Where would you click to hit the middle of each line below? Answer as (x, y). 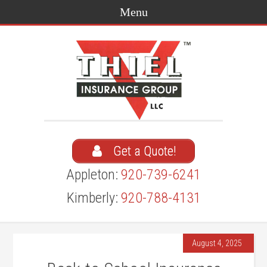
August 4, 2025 (217, 243)
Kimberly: (94, 198)
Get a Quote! (143, 151)
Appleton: (94, 175)
